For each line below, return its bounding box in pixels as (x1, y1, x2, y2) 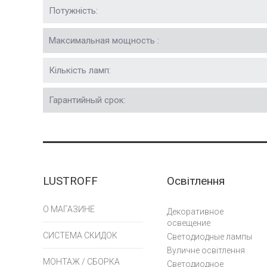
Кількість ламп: (49, 64, 111, 76)
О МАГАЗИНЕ (43, 204, 95, 214)
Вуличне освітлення (167, 246, 245, 255)
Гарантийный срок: (49, 94, 126, 105)
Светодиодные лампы (167, 232, 252, 241)
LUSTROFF (43, 174, 98, 188)
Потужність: (49, 5, 98, 16)
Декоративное (167, 207, 223, 216)
